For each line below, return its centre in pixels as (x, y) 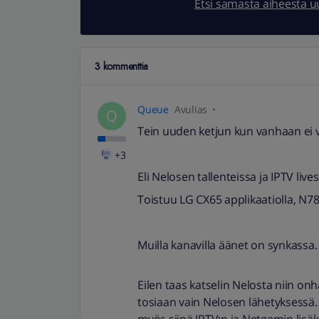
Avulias (190, 109)
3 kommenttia (121, 66)
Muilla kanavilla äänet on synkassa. (228, 245)
